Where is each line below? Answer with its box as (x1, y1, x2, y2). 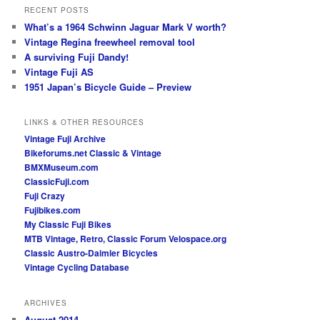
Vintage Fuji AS (24, 64, 94, 79)
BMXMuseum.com (24, 161, 99, 174)
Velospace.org (169, 232, 227, 246)
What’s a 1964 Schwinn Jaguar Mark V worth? (24, 19, 227, 34)
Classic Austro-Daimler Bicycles (24, 246, 159, 260)
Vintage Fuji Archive (24, 132, 106, 146)
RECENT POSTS (24, 4, 90, 15)
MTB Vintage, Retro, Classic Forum (24, 232, 167, 246)
